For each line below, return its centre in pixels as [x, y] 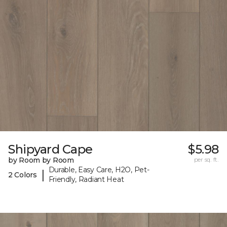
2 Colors [23, 175]
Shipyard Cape [50, 149]
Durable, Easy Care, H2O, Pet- [99, 170]
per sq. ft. [206, 160]
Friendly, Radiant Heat [86, 180]
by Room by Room [41, 160]
